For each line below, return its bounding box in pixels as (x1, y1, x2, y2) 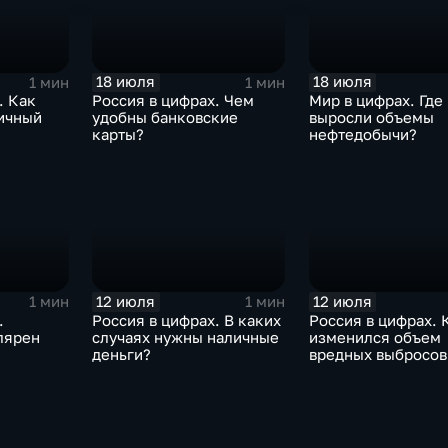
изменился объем (308, 328, 441, 346)
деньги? (92, 345, 152, 363)
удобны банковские (92, 109, 239, 127)
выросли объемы (308, 109, 434, 127)
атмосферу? (308, 362, 397, 380)
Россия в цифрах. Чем (92, 92, 255, 110)
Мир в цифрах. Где (308, 92, 443, 110)
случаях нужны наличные (92, 328, 280, 346)
